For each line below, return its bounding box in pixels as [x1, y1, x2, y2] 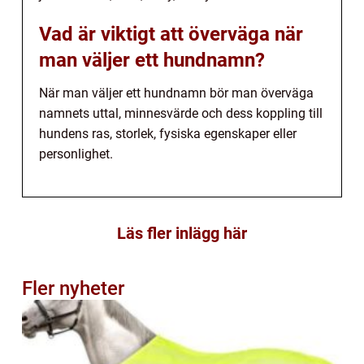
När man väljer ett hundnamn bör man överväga [39, 85, 314, 102]
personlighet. [39, 146, 113, 162]
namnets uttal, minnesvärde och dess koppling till [39, 106, 323, 122]
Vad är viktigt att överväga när [39, 23, 303, 46]
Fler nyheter [22, 277, 124, 301]
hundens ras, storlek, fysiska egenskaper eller [39, 126, 297, 142]
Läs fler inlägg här [117, 223, 247, 244]
